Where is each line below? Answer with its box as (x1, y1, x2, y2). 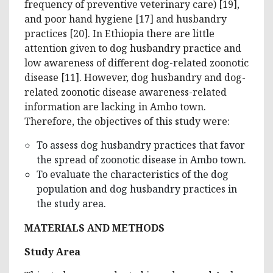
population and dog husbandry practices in (37, 182, 237, 196)
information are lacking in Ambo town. (24, 99, 206, 113)
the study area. (37, 196, 106, 210)
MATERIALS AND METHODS (24, 221, 165, 235)
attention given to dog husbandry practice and (24, 41, 241, 55)
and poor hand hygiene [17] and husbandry (24, 12, 227, 26)
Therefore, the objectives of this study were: (24, 114, 230, 128)
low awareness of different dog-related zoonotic (24, 55, 249, 69)
